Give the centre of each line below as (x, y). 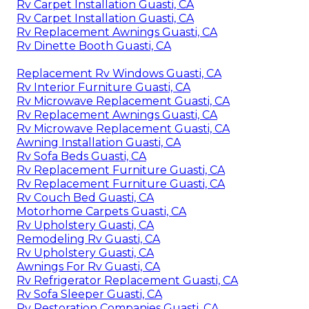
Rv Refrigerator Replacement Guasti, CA (127, 280)
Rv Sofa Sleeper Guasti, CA (89, 294)
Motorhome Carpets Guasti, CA (101, 211)
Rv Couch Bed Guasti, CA (85, 197)
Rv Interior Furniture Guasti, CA (103, 87)
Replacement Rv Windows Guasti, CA (119, 73)
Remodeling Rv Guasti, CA (88, 239)
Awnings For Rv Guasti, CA (88, 266)
